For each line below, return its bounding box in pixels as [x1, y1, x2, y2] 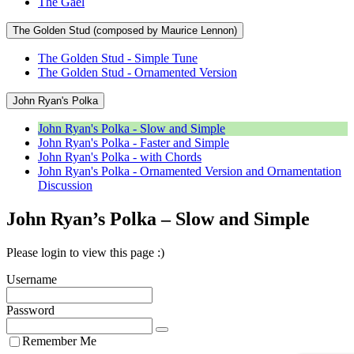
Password [6, 303, 55, 317]
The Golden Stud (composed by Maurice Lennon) [13, 24, 237, 36]
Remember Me [22, 334, 96, 348]
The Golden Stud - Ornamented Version [38, 65, 237, 79]
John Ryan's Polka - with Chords [38, 149, 201, 164]
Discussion [38, 178, 92, 192]
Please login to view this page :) [6, 245, 164, 259]
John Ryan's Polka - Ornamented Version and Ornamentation [38, 164, 341, 178]
